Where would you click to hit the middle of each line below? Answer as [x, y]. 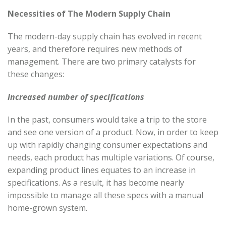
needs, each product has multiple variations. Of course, [111, 157]
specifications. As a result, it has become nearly [96, 182]
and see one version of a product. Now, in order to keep [113, 132]
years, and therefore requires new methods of [95, 49]
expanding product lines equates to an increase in [102, 170]
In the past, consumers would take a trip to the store [107, 119]
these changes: [36, 74]
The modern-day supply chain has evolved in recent [105, 36]
